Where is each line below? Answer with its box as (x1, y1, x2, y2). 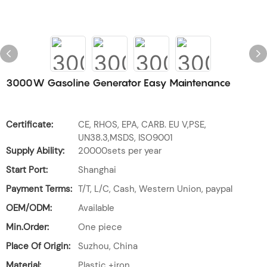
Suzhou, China (78, 240, 138, 252)
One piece (78, 221, 122, 233)
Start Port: (6, 164, 48, 176)
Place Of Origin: (6, 240, 70, 252)
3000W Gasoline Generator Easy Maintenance (6, 77, 231, 89)
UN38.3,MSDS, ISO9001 (78, 132, 173, 144)
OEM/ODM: (6, 202, 52, 214)
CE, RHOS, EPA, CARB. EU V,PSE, (78, 119, 206, 131)
